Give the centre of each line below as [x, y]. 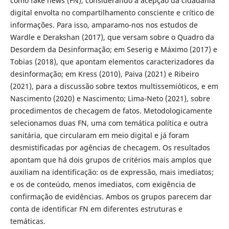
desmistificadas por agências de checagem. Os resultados [110, 148]
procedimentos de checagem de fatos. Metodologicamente [111, 111]
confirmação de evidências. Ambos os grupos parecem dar [111, 197]
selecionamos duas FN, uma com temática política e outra [109, 123]
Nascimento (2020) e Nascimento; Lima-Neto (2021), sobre [110, 99]
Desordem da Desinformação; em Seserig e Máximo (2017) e [113, 50]
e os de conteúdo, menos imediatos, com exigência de [103, 185]
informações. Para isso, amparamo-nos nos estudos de [104, 25]
